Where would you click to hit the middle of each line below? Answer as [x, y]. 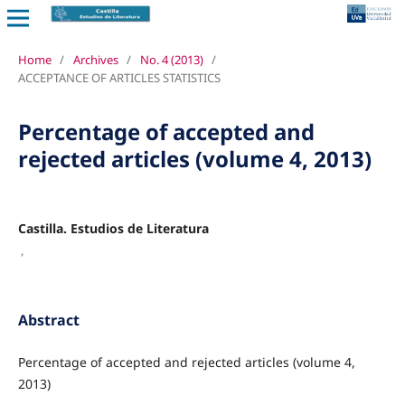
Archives [95, 59]
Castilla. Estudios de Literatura [113, 228]
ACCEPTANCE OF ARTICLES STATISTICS [119, 77]
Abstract [48, 320]
